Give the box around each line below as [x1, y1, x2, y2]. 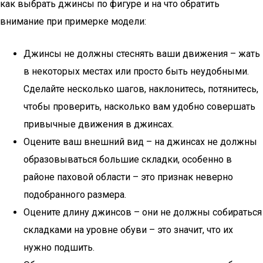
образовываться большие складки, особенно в [23, 154, 232, 165]
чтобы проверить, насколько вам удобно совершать [23, 101, 255, 112]
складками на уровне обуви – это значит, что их [23, 224, 233, 235]
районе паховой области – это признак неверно [23, 171, 233, 183]
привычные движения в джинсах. [23, 119, 174, 130]
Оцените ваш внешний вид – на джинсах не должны [23, 136, 257, 147]
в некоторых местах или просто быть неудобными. [23, 66, 249, 77]
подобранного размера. [23, 189, 126, 200]
